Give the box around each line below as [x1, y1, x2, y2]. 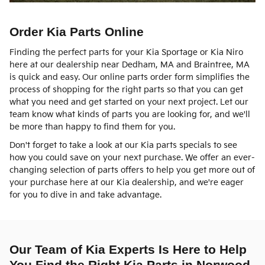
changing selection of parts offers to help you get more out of [9, 164, 255, 175]
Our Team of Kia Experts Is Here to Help [9, 242, 247, 256]
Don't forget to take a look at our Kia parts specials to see [9, 140, 237, 150]
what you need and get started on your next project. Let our [9, 96, 248, 107]
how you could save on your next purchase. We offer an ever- [9, 152, 255, 163]
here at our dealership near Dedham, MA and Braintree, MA [9, 59, 250, 70]
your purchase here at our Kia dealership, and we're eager [9, 177, 244, 188]
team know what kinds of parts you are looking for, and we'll [9, 109, 250, 119]
